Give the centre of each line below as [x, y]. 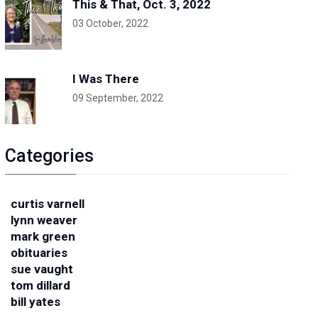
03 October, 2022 [110, 23]
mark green [43, 236]
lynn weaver [44, 220]
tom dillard [40, 285]
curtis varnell [47, 204]
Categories [49, 156]
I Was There [105, 79]
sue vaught [42, 269]
